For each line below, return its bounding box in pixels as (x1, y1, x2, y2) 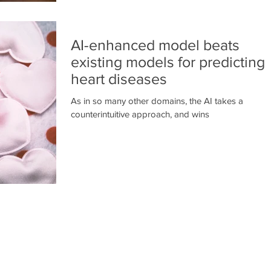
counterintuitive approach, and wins (71, 108, 209, 119)
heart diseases (71, 70, 167, 87)
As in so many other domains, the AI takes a (71, 95, 243, 106)
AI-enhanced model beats (71, 36, 240, 53)
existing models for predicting (71, 53, 265, 70)
